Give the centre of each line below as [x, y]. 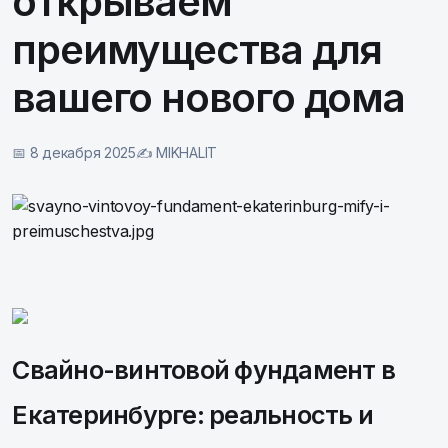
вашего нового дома [208, 97]
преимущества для [197, 49]
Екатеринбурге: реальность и [193, 415]
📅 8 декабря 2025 [74, 152]
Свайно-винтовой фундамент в [204, 370]
